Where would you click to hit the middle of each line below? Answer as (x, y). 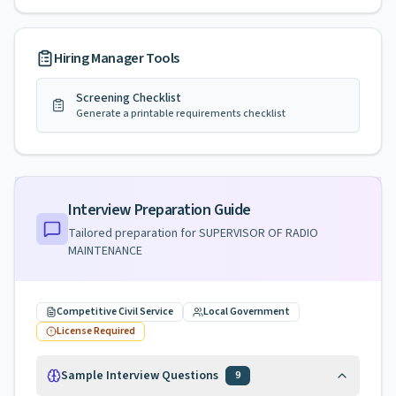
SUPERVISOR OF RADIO (259, 233)
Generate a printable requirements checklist (181, 114)
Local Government (247, 312)
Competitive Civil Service (115, 312)
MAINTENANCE (105, 251)
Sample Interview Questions (140, 376)
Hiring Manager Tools (117, 58)
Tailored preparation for (133, 233)
